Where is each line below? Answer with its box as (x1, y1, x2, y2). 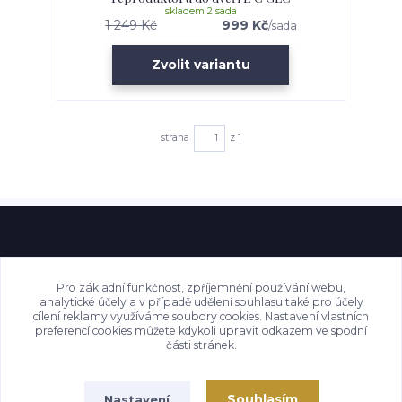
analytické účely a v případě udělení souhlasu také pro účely (39, 294, 363, 309)
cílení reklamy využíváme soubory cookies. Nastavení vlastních (33, 309, 369, 323)
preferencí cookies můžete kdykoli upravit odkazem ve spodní (35, 323, 367, 337)
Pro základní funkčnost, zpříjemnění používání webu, (57, 280, 345, 294)
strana (160, 131, 189, 144)
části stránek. (165, 337, 237, 352)
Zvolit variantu (151, 57, 250, 74)
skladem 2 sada (164, 4, 237, 17)
